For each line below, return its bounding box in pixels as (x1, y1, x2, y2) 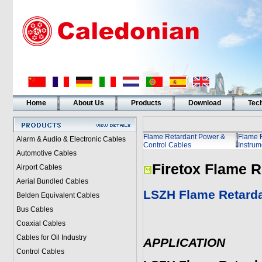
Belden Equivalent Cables (16, 191, 99, 199)
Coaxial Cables (16, 219, 65, 227)
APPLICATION (143, 236, 225, 250)
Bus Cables (16, 205, 53, 213)
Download (188, 99, 221, 107)
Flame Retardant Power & (143, 133, 225, 141)
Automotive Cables (16, 149, 77, 157)
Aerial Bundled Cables (16, 177, 88, 185)
